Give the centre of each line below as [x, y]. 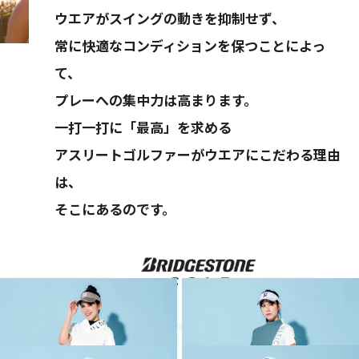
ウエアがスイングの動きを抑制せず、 [170, 18]
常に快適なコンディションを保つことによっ [190, 46]
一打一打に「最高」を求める [143, 127]
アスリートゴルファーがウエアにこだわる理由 [198, 155]
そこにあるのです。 [115, 209]
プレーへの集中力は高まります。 [156, 100]
